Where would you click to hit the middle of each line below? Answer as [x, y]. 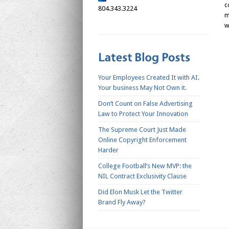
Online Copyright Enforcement [142, 140]
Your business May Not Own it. [142, 88]
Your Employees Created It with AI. [149, 78]
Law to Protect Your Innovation [143, 114]
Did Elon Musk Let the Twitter [140, 192]
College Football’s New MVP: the [145, 166]
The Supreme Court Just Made [142, 130]
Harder [108, 150]
